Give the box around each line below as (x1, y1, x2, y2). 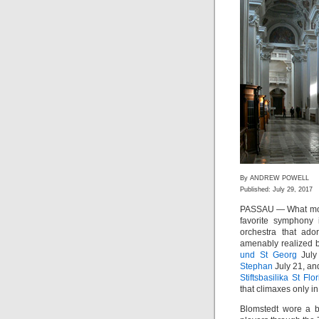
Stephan (240, 261, 273, 271)
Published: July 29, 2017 (240, 186, 313, 193)
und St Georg (240, 250, 297, 260)
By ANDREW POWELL (240, 174, 309, 182)
